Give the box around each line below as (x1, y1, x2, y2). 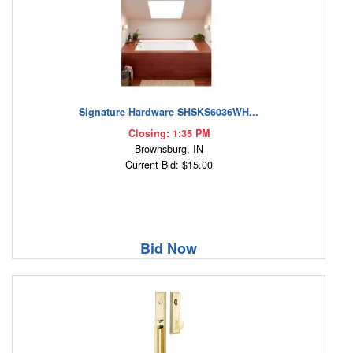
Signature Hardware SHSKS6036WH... (79, 105, 258, 120)
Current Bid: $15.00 (124, 158, 213, 173)
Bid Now (140, 238, 197, 259)
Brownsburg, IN (134, 142, 203, 157)
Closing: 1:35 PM (128, 126, 210, 141)
